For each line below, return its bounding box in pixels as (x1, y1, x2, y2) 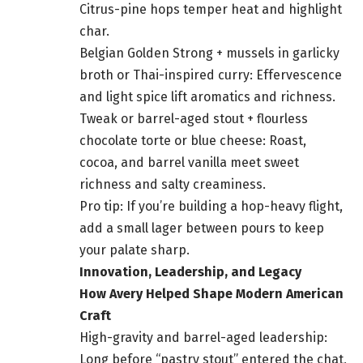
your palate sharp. (79, 242, 190, 258)
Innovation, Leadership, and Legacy (79, 264, 301, 280)
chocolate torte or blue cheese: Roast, (79, 133, 306, 149)
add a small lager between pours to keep (79, 220, 324, 237)
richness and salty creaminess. (79, 177, 266, 193)
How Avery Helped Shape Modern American (79, 286, 344, 302)
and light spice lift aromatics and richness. (79, 89, 335, 105)
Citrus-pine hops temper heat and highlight (79, 2, 342, 18)
